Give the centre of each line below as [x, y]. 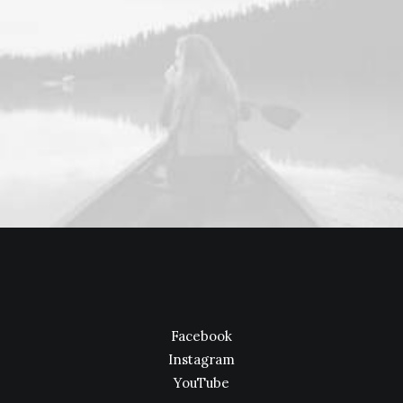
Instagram [201, 359]
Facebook [201, 336]
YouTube [201, 383]
